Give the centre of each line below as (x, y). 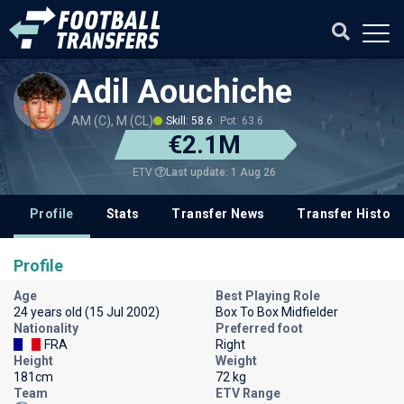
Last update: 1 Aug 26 (220, 172)
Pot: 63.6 (242, 121)
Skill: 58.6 (189, 121)
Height (33, 361)
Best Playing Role (268, 296)
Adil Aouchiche (182, 92)
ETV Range (248, 393)
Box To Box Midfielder (277, 312)
